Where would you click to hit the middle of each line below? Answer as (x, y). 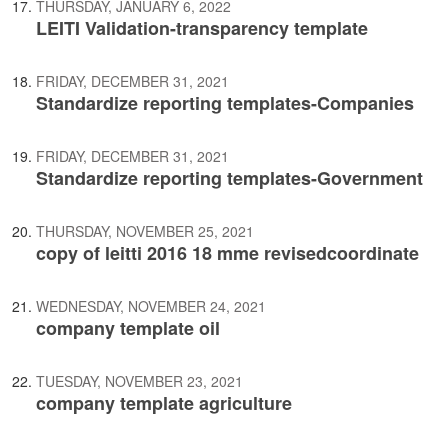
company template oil (128, 328)
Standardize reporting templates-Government (229, 178)
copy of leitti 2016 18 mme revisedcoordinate (227, 253)
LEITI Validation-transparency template (202, 28)
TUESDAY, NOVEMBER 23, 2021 (139, 381)
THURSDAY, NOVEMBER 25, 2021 (145, 231)
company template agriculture (164, 403)
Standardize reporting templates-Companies (225, 103)
